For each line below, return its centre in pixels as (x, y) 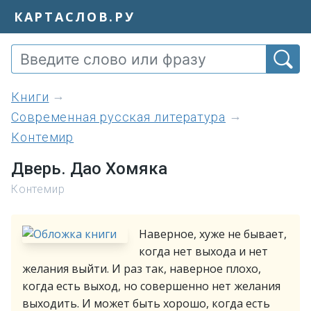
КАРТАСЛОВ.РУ (75, 16)
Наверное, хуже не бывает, (213, 234)
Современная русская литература (118, 117)
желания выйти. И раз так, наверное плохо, (142, 269)
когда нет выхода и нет (203, 251)
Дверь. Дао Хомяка (89, 169)
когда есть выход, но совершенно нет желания (151, 286)
